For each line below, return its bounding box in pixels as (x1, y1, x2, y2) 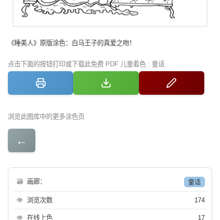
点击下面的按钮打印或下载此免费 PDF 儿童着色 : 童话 (8, 60, 165, 68)
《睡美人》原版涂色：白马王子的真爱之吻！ (8, 39, 136, 47)
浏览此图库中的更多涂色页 (8, 113, 84, 121)
